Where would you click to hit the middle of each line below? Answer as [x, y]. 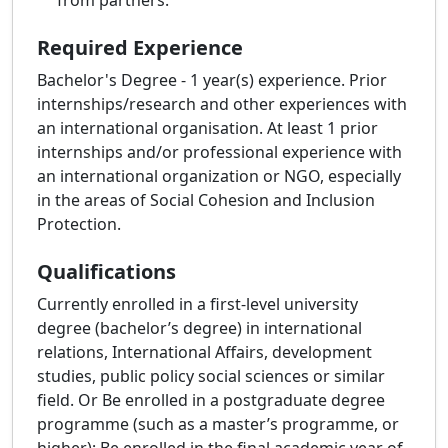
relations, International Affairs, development [204, 352]
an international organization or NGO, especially [219, 176]
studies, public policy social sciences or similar [211, 376]
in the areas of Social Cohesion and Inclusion [206, 200]
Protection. [79, 224]
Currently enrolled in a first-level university [197, 304]
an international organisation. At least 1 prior [207, 128]
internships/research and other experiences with [222, 104]
